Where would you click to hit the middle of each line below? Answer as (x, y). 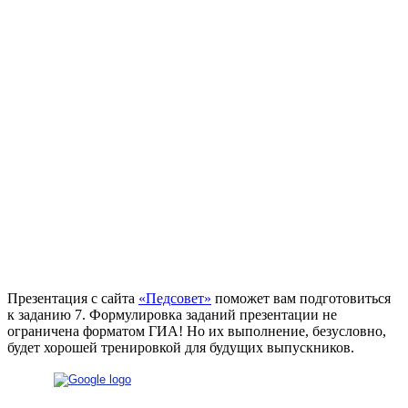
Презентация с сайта (73, 298)
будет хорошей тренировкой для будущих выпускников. (181, 347)
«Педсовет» (175, 298)
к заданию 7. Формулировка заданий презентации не (172, 314)
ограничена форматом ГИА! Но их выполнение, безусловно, (197, 331)
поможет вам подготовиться (301, 298)
